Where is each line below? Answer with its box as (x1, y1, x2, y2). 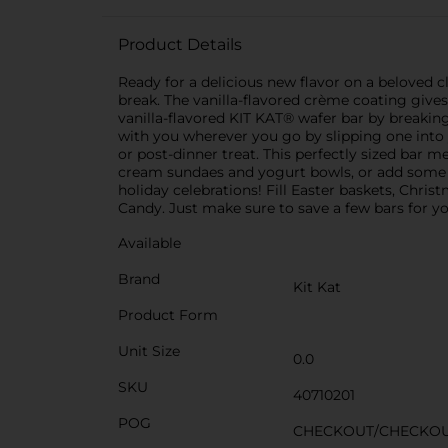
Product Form (118, 306, 218, 324)
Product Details (118, 35, 242, 54)
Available (118, 234, 181, 252)
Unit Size (118, 342, 180, 360)
